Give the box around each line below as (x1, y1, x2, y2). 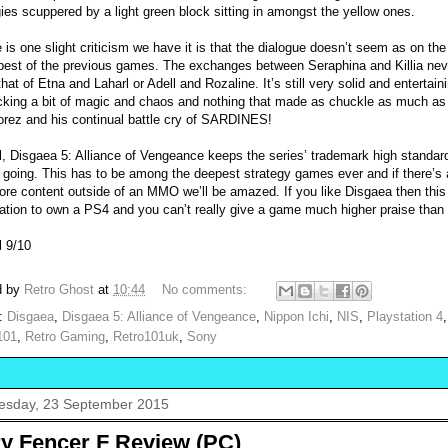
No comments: (162, 282, 251, 298)
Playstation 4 (367, 309, 443, 325)
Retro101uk (113, 329, 179, 345)
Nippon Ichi (264, 309, 329, 325)
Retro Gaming (25, 329, 105, 345)
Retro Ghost (24, 282, 94, 298)
